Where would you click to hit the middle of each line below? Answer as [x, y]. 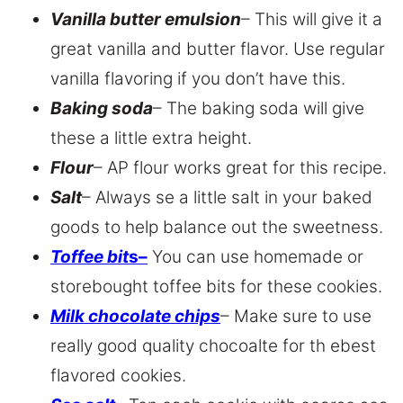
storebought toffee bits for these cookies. [216, 287]
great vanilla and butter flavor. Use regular [218, 49]
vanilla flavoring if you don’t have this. [198, 79]
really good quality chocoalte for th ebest [213, 346]
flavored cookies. [118, 376]
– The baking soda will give [259, 109]
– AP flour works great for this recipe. [240, 168]
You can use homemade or [255, 257]
